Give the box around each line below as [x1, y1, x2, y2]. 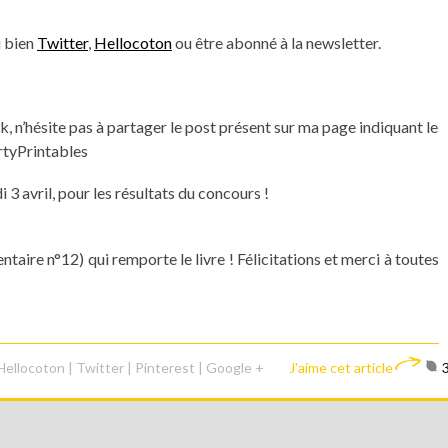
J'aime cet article [288, 359, 393, 376]
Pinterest [135, 359, 195, 376]
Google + [206, 359, 264, 376]
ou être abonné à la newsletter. [172, 33, 381, 52]
